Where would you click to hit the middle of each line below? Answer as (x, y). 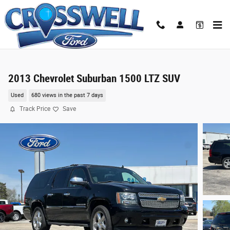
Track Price (35, 109)
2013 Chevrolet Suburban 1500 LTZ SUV (94, 79)
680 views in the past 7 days (67, 95)
